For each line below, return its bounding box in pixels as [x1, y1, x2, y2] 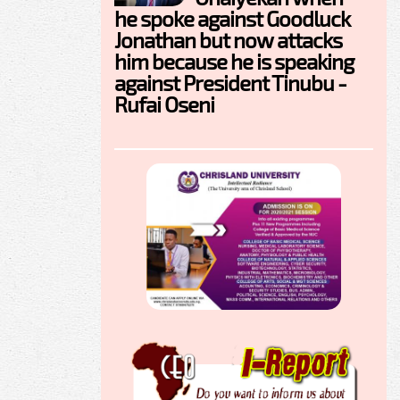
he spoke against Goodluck [114, 5, 350, 32]
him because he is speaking [114, 48, 354, 75]
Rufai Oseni [114, 91, 214, 118]
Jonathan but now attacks [114, 27, 342, 54]
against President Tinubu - [114, 70, 346, 96]
